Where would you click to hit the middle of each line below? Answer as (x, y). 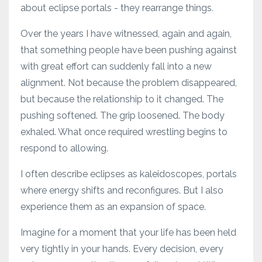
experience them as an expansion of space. (113, 206)
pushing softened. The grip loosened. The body (123, 115)
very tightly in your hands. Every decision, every (122, 249)
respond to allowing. (64, 148)
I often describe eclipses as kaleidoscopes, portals (129, 174)
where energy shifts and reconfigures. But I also (122, 190)
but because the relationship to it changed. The (122, 99)
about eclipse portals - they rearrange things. (117, 8)
